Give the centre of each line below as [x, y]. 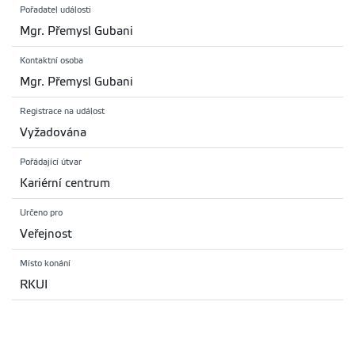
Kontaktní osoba [52, 61]
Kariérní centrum [65, 183]
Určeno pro [41, 213]
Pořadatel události [55, 10]
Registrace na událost [62, 112]
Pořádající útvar [51, 162]
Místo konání [45, 264]
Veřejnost [46, 234]
